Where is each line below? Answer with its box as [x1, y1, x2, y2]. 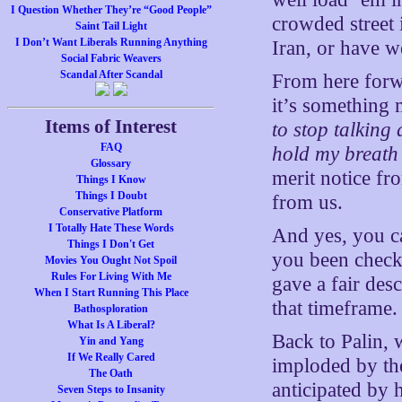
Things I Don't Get [67, 238, 155, 250]
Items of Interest [45, 116, 178, 137]
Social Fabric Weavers [60, 52, 162, 65]
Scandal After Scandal [59, 68, 162, 81]
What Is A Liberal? [66, 319, 155, 331]
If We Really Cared [66, 351, 155, 363]
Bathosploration [74, 302, 149, 315]
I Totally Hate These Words [48, 222, 174, 234]
